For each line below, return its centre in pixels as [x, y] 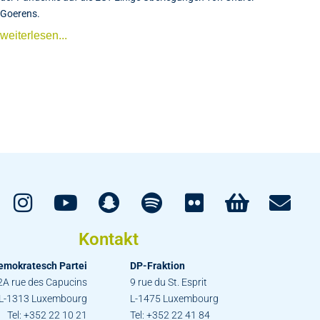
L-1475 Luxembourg [174, 299]
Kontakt [109, 239]
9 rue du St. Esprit [169, 282]
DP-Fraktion [157, 266]
